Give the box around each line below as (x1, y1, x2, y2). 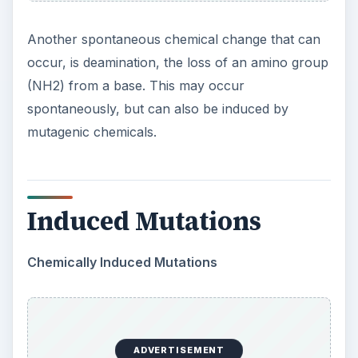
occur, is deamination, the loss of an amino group (26, 54, 328, 70)
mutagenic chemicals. (26, 124, 157, 140)
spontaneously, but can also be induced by (26, 101, 288, 117)
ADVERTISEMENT (133, 344, 225, 356)
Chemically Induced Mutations (26, 253, 217, 270)
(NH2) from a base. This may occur (26, 78, 245, 93)
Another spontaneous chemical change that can (26, 31, 320, 47)
